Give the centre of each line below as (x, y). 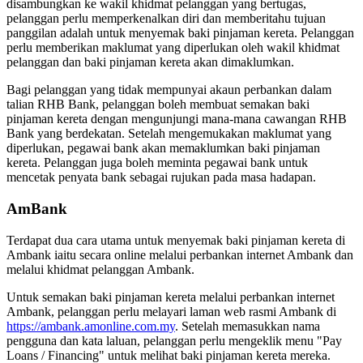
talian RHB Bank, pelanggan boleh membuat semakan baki (158, 105)
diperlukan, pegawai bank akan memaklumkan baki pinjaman (163, 148)
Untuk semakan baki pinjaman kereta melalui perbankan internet (171, 297)
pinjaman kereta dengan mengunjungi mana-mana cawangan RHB (177, 119)
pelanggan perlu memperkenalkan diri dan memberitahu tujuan (166, 19)
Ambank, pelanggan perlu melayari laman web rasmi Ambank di (171, 311)
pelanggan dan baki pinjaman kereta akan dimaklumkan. (150, 62)
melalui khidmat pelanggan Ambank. (100, 269)
